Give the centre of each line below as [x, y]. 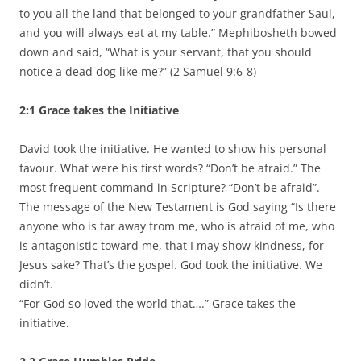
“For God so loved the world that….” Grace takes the [158, 303]
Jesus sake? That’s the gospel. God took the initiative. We [171, 264]
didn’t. [36, 284]
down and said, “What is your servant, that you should [166, 52]
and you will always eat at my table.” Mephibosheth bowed [178, 32]
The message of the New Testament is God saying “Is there [178, 206]
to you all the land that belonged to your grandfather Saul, [177, 13]
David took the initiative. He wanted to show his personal [173, 148]
